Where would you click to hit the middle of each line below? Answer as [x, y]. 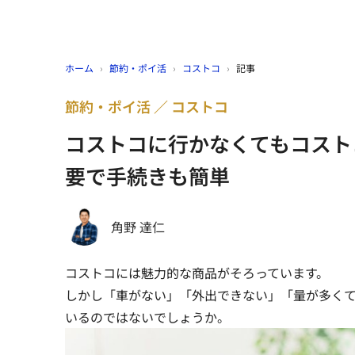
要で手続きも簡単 [147, 175]
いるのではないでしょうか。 [147, 317]
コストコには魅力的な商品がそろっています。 [197, 272]
